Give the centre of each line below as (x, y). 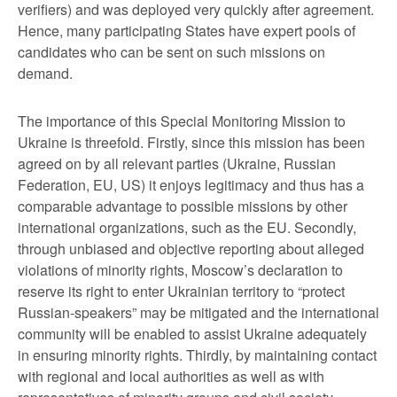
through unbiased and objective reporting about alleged (191, 249)
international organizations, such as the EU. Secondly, (187, 227)
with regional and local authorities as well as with (171, 376)
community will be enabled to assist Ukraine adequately (192, 334)
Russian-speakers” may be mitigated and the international (198, 312)
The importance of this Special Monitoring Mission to (182, 121)
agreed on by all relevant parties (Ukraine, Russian (177, 163)
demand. (45, 73)
